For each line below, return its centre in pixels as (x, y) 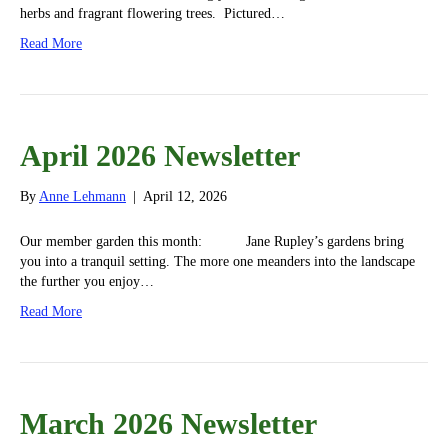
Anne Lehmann (82, 197)
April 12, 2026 (185, 197)
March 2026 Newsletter (168, 424)
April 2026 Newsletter (160, 156)
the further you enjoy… (87, 282)
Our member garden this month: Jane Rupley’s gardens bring (212, 242)
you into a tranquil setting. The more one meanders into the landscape (217, 262)
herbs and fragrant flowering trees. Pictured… (152, 14)
